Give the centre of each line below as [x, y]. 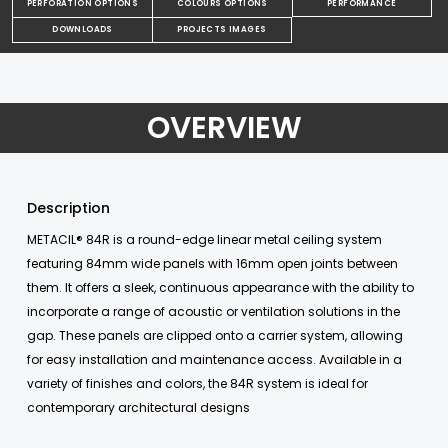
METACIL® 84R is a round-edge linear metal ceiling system [204, 240]
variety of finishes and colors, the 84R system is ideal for [197, 384]
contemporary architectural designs [138, 408]
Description [68, 208]
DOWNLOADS [82, 30]
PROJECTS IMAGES [222, 30]
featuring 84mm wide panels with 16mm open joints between [212, 264]
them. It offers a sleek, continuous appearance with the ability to [220, 288]
